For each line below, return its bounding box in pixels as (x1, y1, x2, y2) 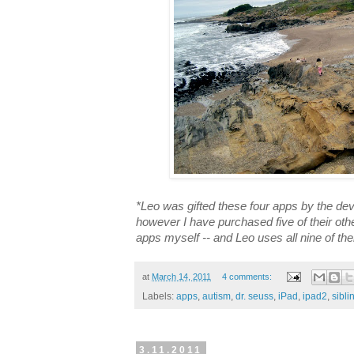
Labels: (142, 291, 176, 303)
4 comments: (221, 271, 274, 281)
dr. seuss (235, 291, 273, 303)
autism (202, 291, 231, 303)
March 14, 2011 (152, 271, 211, 281)
